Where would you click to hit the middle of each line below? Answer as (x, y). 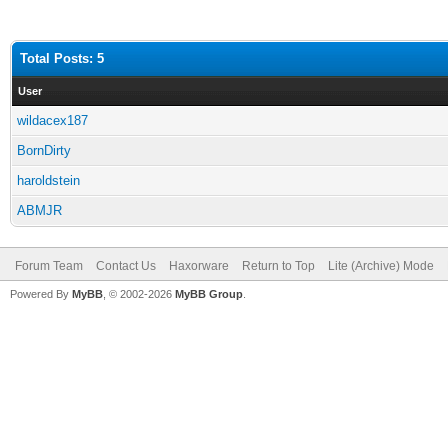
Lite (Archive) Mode (381, 266)
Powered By (41, 294)
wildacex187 (52, 120)
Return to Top (278, 266)
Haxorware (199, 266)
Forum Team (49, 266)
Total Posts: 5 (62, 58)
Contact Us (126, 266)
